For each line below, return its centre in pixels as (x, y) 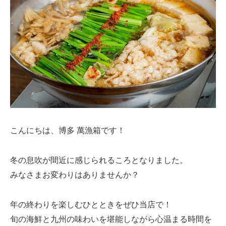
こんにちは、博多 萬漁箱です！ (68, 130)
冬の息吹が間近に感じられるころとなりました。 (99, 160)
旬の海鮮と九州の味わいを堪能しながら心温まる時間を (111, 219)
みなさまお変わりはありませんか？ (75, 175)
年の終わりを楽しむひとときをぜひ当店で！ (91, 204)
